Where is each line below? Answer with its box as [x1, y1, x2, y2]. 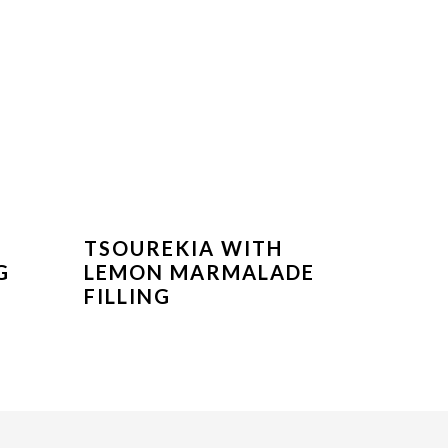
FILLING [84, 284, 171, 309]
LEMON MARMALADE [84, 260, 315, 285]
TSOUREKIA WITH [84, 236, 283, 261]
